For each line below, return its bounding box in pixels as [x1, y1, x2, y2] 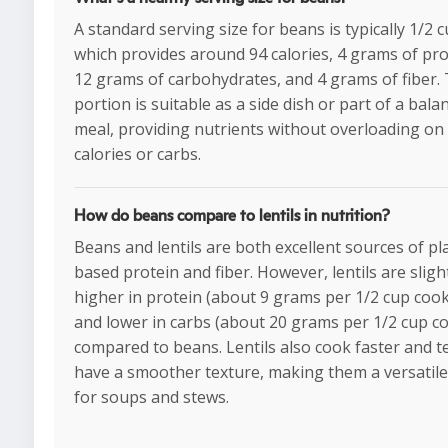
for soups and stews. [74, 385, 229, 408]
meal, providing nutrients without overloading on [74, 117, 444, 140]
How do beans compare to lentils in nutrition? [74, 207, 390, 224]
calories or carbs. [74, 142, 201, 165]
